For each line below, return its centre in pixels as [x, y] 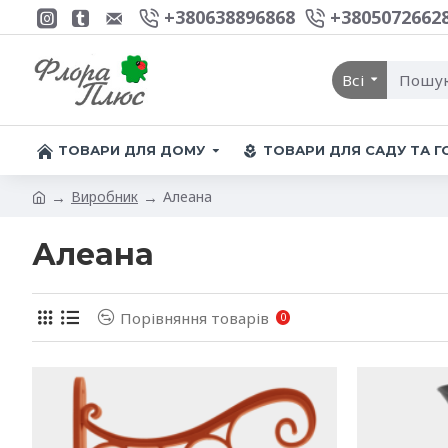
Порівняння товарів [194, 317]
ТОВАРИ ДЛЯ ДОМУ [131, 150]
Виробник [104, 196]
